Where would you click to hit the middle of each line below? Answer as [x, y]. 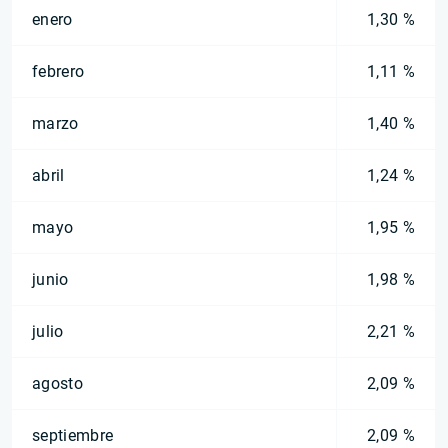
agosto [57, 383]
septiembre [73, 435]
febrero [58, 71]
